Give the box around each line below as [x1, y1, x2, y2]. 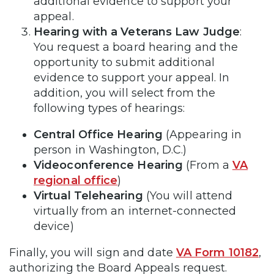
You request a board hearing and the [34, 40, 239, 54]
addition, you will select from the [34, 86, 216, 100]
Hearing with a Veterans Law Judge [34, 24, 240, 39]
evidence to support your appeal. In [34, 70, 230, 84]
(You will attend [143, 188, 233, 202]
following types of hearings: [34, 101, 185, 115]
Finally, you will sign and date [9, 245, 176, 259]
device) [34, 219, 74, 233]
